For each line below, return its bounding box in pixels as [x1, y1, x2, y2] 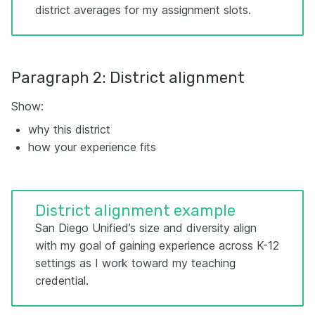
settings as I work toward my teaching [35, 256, 236, 271]
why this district [28, 122, 110, 137]
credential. [35, 274, 89, 288]
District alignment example [35, 201, 236, 221]
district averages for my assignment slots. [35, 3, 251, 18]
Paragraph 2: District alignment [11, 68, 245, 88]
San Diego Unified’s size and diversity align [35, 221, 257, 236]
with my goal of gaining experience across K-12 [35, 238, 279, 253]
